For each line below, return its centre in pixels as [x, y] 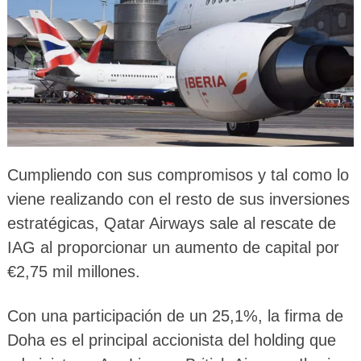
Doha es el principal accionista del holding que [171, 340]
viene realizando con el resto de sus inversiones [178, 199]
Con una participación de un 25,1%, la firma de [175, 316]
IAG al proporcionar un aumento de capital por [173, 248]
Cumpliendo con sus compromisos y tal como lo [178, 175]
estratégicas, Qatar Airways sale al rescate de [171, 224]
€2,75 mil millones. [73, 272]
